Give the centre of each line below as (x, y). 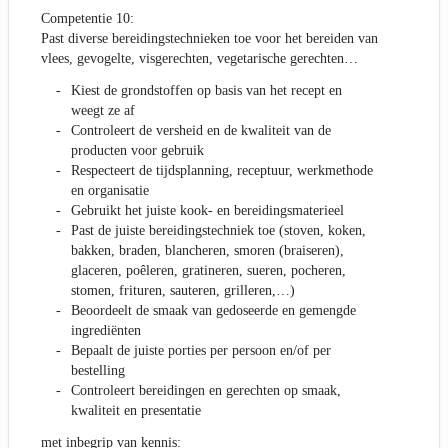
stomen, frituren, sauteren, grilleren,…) (183, 291)
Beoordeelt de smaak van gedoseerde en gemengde (213, 311)
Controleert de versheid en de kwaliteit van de (201, 131)
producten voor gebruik (137, 151)
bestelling (98, 371)
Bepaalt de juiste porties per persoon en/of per (201, 351)
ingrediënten (106, 331)
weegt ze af (103, 111)
